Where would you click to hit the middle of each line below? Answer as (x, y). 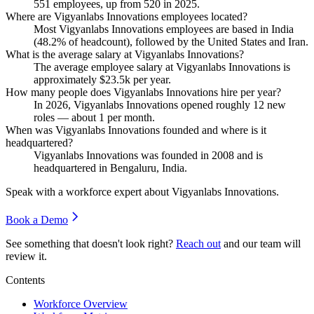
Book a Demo (37, 219)
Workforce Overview (81, 303)
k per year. (148, 79)
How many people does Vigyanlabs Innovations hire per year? (143, 92)
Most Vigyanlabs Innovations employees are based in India (164, 29)
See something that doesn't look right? (89, 243)
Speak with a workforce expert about (89, 191)
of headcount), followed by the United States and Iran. (187, 41)
